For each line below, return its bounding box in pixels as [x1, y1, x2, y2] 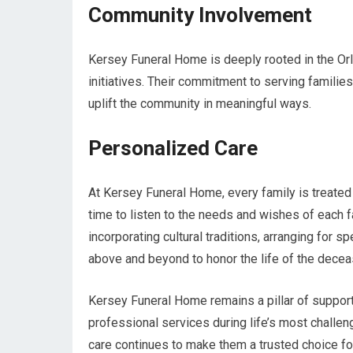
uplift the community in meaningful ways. [88, 96, 311, 111]
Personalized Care [88, 136, 258, 160]
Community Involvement [88, 3, 312, 27]
